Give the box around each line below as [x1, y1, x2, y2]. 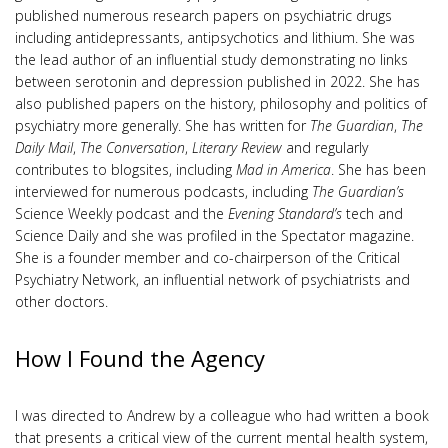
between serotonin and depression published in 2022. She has [15, 71, 420, 91]
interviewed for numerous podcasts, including [15, 181, 312, 201]
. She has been [331, 159, 426, 179]
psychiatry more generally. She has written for [15, 115, 310, 135]
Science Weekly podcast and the [15, 203, 228, 223]
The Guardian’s [312, 181, 404, 201]
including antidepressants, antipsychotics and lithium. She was [15, 27, 415, 47]
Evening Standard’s [228, 203, 342, 223]
